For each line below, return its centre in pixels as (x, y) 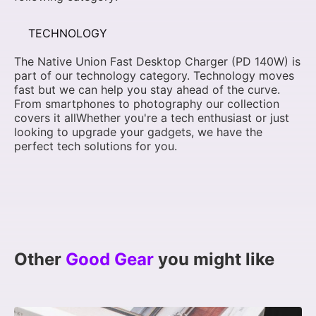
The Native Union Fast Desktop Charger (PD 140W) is (157, 61)
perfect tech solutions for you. (96, 146)
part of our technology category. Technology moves (154, 75)
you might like (214, 259)
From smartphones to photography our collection (147, 103)
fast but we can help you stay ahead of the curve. (147, 89)
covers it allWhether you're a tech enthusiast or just (152, 117)
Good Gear (110, 259)
